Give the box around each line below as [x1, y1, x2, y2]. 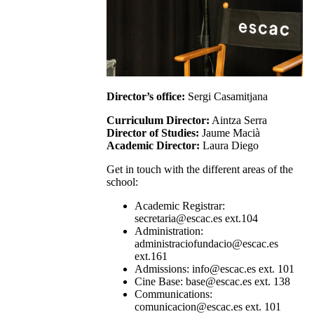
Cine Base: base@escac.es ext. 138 [134, 275, 290, 287]
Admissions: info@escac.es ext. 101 [134, 262, 294, 275]
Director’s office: [106, 90, 185, 102]
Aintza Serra [209, 114, 267, 126]
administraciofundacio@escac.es [134, 237, 278, 250]
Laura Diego [199, 139, 259, 151]
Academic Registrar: [134, 199, 225, 212]
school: [106, 175, 138, 188]
